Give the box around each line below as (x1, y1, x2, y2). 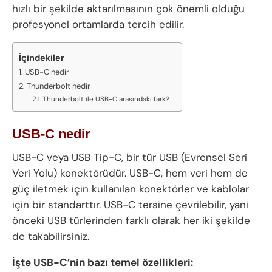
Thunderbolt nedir (26, 80, 90, 91)
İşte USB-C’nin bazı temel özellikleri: (12, 256, 193, 270)
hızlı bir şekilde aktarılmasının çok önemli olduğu (12, 1, 245, 15)
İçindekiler (19, 52, 64, 63)
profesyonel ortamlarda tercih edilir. (12, 17, 184, 31)
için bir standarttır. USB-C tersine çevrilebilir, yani (12, 198, 248, 212)
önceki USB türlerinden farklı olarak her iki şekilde (12, 214, 250, 228)
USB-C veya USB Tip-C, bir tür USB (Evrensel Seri (12, 151, 247, 165)
